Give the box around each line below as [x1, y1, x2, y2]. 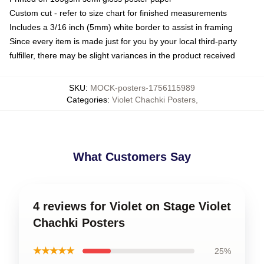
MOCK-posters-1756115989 [90, 82, 195, 93]
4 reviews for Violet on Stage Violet [33, 199, 231, 213]
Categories [66, 94, 107, 104]
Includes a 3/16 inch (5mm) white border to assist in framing [9, 22, 233, 32]
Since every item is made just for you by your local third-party [9, 36, 237, 46]
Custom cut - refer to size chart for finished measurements [9, 8, 227, 18]
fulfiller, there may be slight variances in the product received [9, 50, 235, 60]
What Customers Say [73, 150, 191, 163]
